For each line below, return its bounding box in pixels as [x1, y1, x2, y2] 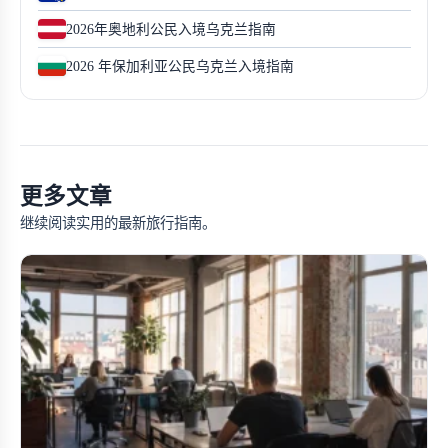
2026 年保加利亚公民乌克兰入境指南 [65, 58, 294, 74]
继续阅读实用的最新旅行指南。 [20, 215, 216, 232]
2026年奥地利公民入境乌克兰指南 [65, 21, 276, 37]
